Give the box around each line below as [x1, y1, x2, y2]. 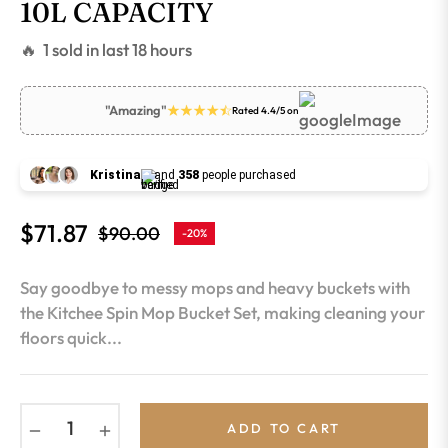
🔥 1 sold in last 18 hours [20, 39, 192, 61]
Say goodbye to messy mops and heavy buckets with [20, 277, 410, 299]
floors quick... [20, 327, 122, 349]
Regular [97, 233, 157, 255]
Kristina [90, 168, 141, 183]
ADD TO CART [227, 419, 341, 436]
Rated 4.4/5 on [231, 104, 299, 118]
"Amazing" [104, 102, 167, 119]
